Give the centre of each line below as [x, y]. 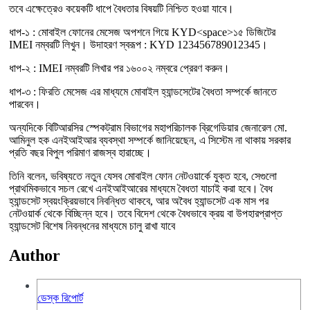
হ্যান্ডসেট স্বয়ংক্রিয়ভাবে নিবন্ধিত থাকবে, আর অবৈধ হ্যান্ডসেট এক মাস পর [139, 201]
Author [35, 255]
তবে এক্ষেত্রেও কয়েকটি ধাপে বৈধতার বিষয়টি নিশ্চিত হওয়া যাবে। [121, 9]
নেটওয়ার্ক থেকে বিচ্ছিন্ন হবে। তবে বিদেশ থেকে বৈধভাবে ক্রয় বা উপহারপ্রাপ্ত [146, 213]
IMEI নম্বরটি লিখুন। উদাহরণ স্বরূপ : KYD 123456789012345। [138, 45]
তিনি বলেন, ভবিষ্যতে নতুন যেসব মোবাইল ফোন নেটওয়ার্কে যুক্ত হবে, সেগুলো [143, 176]
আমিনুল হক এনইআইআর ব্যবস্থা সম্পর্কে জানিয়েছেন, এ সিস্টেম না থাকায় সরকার [150, 140]
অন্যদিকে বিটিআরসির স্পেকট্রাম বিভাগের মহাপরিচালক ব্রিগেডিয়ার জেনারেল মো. [148, 128]
